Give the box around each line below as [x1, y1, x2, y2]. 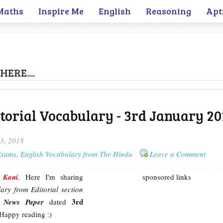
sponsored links [142, 172, 191, 182]
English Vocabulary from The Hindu [20, 149, 132, 159]
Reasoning [146, 5, 191, 17]
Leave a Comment [150, 149, 206, 159]
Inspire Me [38, 5, 84, 17]
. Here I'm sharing [18, 172, 83, 182]
